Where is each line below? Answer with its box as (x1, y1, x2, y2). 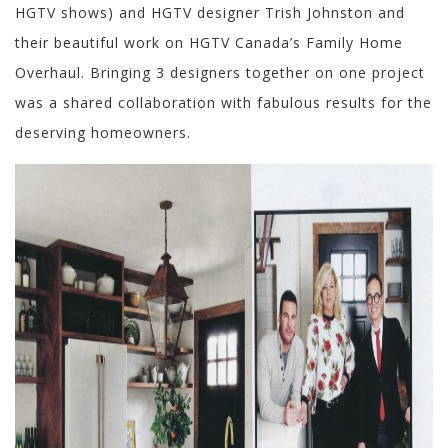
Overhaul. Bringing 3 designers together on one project (15, 63, 425, 83)
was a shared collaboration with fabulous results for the (15, 93, 432, 113)
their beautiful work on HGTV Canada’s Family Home (15, 33, 403, 53)
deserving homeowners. (15, 123, 191, 143)
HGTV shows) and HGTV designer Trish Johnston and (15, 3, 405, 23)
